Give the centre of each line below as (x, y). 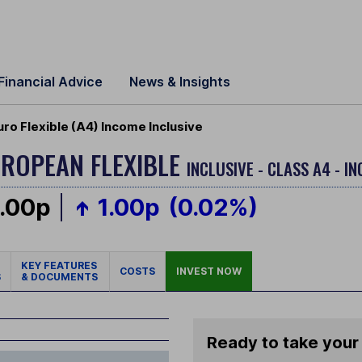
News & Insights (180, 82)
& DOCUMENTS (59, 277)
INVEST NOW (209, 271)
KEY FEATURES (60, 266)
